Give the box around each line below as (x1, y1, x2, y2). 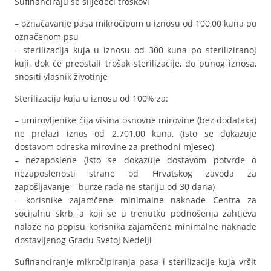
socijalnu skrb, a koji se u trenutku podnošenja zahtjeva (15, 207, 256, 219)
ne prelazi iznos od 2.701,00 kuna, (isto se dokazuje (15, 128, 256, 139)
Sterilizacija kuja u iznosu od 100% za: (15, 93, 168, 104)
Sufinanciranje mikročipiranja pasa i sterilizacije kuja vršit (15, 256, 256, 267)
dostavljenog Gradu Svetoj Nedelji (15, 234, 152, 246)
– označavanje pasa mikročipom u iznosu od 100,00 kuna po (15, 18, 256, 29)
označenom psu (15, 31, 79, 42)
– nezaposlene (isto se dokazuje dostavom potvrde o (15, 154, 256, 166)
